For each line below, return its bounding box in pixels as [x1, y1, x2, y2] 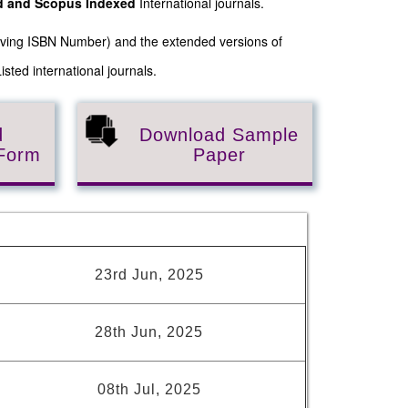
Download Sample [139, 124, 299, 145]
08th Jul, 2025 [97, 381, 201, 397]
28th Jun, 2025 [95, 323, 203, 340]
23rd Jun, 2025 [94, 266, 204, 282]
